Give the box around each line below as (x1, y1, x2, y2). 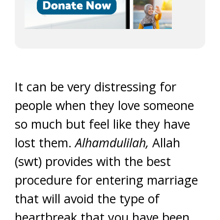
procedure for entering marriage (15, 171, 198, 188)
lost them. (15, 134, 75, 151)
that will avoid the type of (15, 190, 160, 207)
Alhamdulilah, (75, 134, 149, 151)
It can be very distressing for (15, 78, 176, 95)
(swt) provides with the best (15, 153, 171, 169)
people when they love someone (15, 97, 194, 113)
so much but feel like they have (15, 115, 190, 132)
